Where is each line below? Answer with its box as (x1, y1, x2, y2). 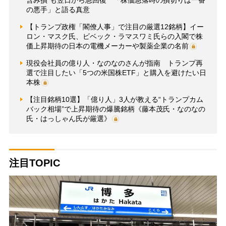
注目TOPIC (9, 157, 60, 168)
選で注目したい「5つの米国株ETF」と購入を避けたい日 (26, 68, 206, 77)
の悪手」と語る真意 (26, 5, 90, 14)
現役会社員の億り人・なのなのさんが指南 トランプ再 (26, 59, 203, 67)
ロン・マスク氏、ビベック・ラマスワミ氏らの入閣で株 (26, 32, 203, 40)
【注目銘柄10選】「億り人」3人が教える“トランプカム (26, 95, 203, 103)
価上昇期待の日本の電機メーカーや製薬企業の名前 (26, 41, 189, 50)
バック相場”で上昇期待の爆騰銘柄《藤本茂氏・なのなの (26, 104, 205, 113)
